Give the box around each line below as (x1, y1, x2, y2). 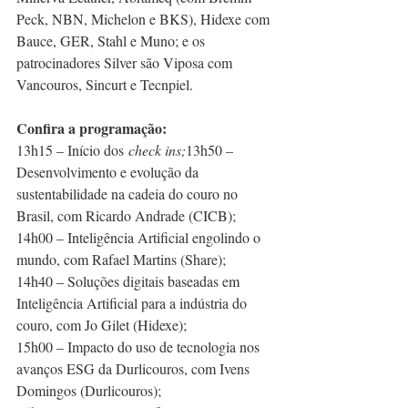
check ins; (128, 140, 186, 159)
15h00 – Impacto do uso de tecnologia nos (16, 337, 263, 356)
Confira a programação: (16, 117, 167, 138)
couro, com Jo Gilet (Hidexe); (16, 315, 187, 334)
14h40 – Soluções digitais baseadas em (16, 271, 243, 291)
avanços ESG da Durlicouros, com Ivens (16, 359, 253, 378)
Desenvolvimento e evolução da (16, 162, 202, 181)
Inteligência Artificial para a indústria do (16, 293, 250, 312)
